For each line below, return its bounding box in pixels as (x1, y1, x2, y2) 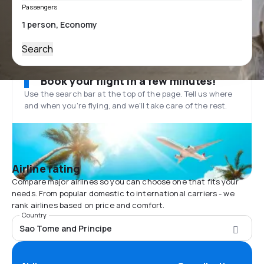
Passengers (22, 2, 57, 11)
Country (22, 210, 47, 219)
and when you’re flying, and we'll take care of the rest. (24, 100, 227, 111)
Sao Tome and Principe (19, 223, 112, 234)
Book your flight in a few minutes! (41, 74, 216, 88)
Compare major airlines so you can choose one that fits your (12, 176, 239, 187)
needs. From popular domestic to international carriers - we (12, 188, 235, 199)
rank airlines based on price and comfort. (12, 200, 165, 210)
